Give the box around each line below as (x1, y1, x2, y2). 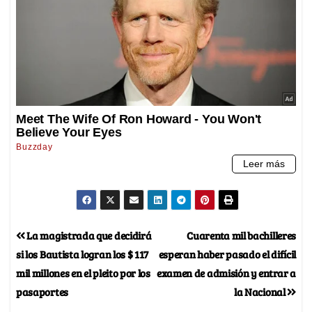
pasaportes (16, 284, 68, 299)
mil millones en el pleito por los (16, 265, 150, 281)
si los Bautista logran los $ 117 (16, 247, 149, 262)
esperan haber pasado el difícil (158, 247, 296, 262)
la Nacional (233, 284, 288, 299)
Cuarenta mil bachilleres (187, 228, 296, 243)
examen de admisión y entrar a (156, 265, 296, 281)
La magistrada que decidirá (24, 228, 152, 243)
